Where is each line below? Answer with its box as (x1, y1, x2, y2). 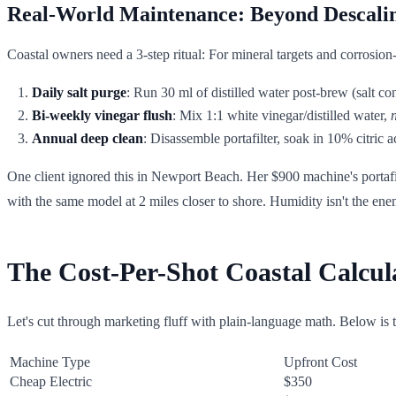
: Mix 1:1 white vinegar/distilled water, (172, 107, 391, 123)
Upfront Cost (284, 354, 357, 369)
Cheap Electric (10, 373, 92, 389)
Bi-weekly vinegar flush (32, 107, 172, 123)
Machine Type (10, 354, 90, 369)
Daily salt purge (32, 84, 126, 100)
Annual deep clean (32, 130, 143, 146)
